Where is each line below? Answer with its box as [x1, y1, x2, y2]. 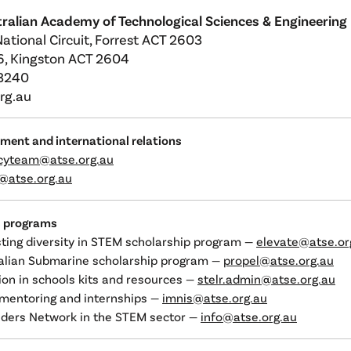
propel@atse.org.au [223, 252, 334, 267]
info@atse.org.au [201, 309, 297, 324]
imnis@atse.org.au [162, 290, 267, 305]
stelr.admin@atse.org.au [197, 271, 335, 286]
